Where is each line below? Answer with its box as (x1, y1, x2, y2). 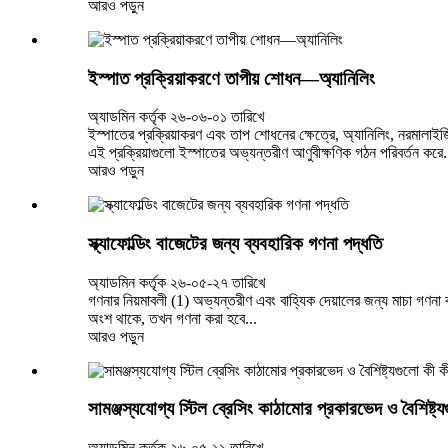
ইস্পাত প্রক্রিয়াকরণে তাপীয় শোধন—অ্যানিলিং (88, 67, 375, 89)
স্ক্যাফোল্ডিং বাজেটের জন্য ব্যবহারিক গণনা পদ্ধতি (88, 233, 382, 254)
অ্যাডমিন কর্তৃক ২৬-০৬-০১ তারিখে (88, 108, 264, 126)
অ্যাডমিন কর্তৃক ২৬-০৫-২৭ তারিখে (88, 273, 265, 291)
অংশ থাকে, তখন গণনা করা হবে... (88, 309, 257, 327)
